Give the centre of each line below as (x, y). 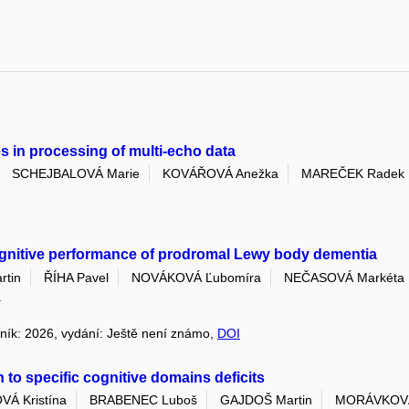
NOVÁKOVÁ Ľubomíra (196, 277)
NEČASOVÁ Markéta (344, 277)
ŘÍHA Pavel (76, 277)
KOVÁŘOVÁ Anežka (220, 174)
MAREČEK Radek (353, 174)
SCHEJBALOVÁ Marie (76, 174)
